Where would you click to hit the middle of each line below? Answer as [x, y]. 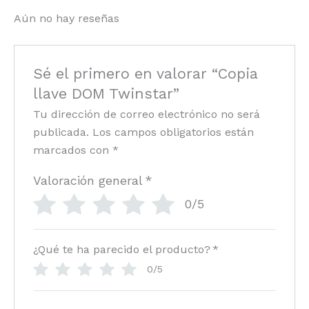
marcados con [72, 150]
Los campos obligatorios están [173, 132]
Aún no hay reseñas [67, 18]
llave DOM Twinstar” [106, 94]
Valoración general [88, 181]
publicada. [61, 132]
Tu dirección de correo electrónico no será [146, 114]
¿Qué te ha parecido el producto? [121, 250]
